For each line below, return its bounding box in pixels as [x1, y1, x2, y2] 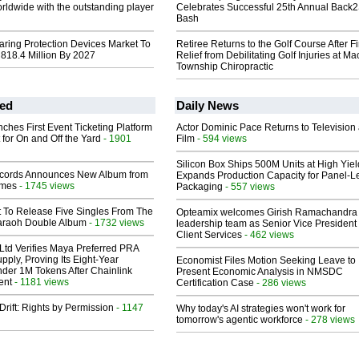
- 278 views [303, 314, 355, 325]
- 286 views [254, 277, 306, 288]
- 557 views [223, 181, 275, 192]
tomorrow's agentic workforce [176, 314, 303, 326]
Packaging [176, 181, 223, 193]
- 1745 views [17, 180, 75, 192]
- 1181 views [12, 276, 69, 288]
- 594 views [195, 133, 247, 144]
